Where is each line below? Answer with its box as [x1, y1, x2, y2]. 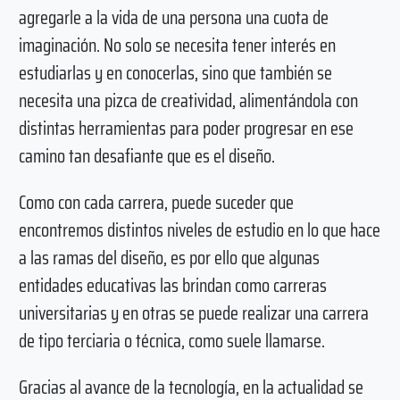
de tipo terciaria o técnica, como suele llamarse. [18, 325, 325, 355]
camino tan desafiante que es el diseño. [18, 140, 275, 171]
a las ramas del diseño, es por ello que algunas [18, 242, 320, 272]
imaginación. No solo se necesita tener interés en [18, 29, 336, 60]
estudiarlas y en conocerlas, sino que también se [18, 57, 332, 87]
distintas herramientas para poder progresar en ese [18, 112, 354, 143]
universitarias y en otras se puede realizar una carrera [18, 297, 369, 328]
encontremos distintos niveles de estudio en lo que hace [18, 214, 380, 245]
